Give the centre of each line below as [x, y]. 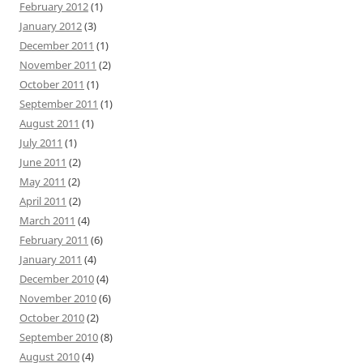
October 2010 [52, 317]
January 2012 [51, 26]
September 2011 [59, 103]
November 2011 [58, 64]
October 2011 [52, 84]
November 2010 [58, 298]
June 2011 [43, 162]
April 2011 [43, 201]
